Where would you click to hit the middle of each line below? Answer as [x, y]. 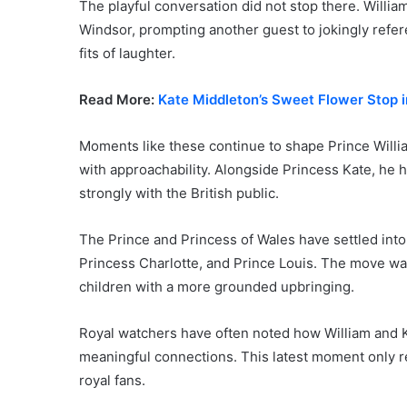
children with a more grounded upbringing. [217, 286]
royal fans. [112, 380]
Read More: [119, 99]
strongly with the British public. [179, 193]
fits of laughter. [127, 53]
